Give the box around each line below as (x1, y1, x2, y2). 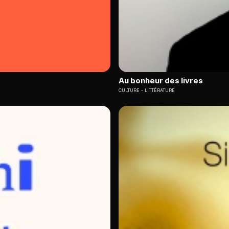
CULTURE (119, 87, 140, 94)
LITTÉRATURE (145, 87, 175, 94)
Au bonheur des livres (119, 76, 203, 86)
